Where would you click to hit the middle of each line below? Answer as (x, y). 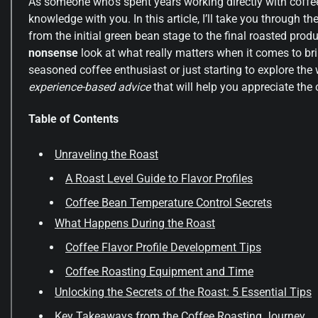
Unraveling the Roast (106, 155)
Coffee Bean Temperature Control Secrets (169, 203)
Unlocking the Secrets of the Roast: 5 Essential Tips (183, 292)
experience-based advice (89, 87)
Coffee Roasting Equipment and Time (159, 272)
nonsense (53, 53)
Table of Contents (73, 119)
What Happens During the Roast (135, 224)
